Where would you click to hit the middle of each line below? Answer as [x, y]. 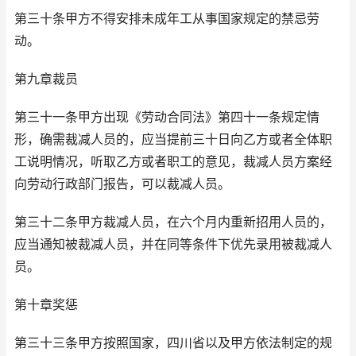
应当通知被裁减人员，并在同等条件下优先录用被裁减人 [173, 245]
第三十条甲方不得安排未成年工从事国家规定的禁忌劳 [167, 19]
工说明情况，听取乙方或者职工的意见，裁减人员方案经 [173, 162]
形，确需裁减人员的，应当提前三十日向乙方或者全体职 [173, 140]
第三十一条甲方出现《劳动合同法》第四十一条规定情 [167, 118]
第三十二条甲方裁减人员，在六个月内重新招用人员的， [173, 222]
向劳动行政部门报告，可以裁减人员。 [122, 184]
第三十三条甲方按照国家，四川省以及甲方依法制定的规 [173, 343]
